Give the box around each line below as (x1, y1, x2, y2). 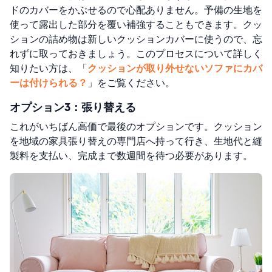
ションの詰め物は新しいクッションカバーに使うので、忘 (10, 33, 262, 45)
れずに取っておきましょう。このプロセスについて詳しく (10, 47, 262, 59)
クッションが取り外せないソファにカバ (87, 62, 262, 74)
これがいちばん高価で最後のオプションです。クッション (10, 120, 262, 132)
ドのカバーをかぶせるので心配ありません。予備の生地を (10, 4, 262, 16)
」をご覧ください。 (87, 76, 175, 89)
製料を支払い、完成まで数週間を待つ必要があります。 (10, 149, 253, 161)
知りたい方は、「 (10, 62, 87, 74)
